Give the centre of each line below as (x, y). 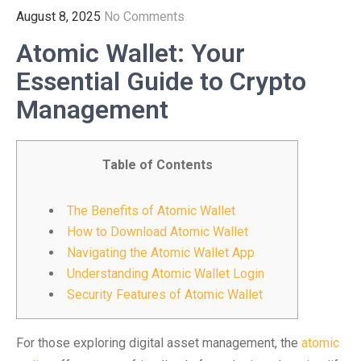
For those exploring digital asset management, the (159, 343)
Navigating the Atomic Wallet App (161, 253)
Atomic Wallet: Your (131, 53)
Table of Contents (157, 165)
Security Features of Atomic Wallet (165, 295)
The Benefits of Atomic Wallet (151, 211)
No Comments (144, 17)
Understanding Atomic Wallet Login (166, 274)
